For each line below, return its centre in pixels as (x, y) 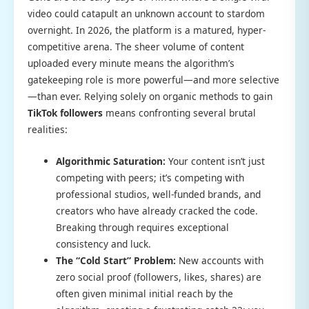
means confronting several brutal (179, 113)
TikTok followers (65, 113)
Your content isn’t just (216, 161)
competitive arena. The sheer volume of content (136, 47)
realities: (48, 130)
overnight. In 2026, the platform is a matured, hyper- (147, 30)
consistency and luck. (104, 243)
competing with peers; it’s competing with (150, 177)
